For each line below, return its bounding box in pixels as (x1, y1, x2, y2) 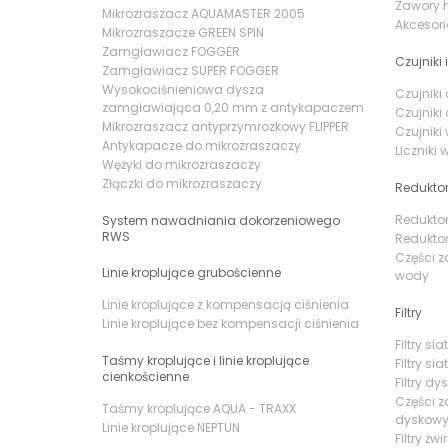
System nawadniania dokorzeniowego (102, 212, 340, 229)
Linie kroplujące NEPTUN (102, 419, 240, 436)
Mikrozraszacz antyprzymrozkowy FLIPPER (102, 118, 349, 135)
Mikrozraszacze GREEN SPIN (102, 24, 264, 41)
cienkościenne (102, 368, 189, 385)
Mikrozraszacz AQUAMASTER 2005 (102, 5, 305, 22)
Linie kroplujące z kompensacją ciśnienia (102, 296, 349, 313)
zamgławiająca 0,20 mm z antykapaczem (102, 99, 364, 116)
